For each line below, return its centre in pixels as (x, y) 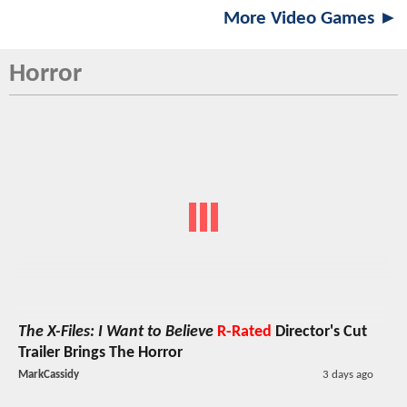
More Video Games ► (311, 18)
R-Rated (244, 332)
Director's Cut (319, 332)
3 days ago (347, 375)
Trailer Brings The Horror (100, 353)
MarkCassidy (49, 375)
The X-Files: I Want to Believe (116, 332)
